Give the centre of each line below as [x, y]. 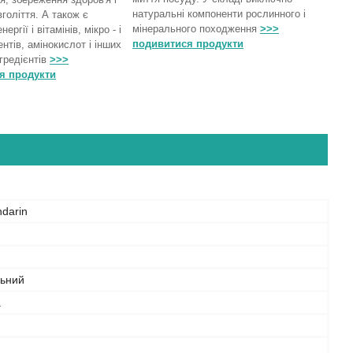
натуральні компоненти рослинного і [219, 14]
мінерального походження [196, 29]
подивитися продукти [188, 44]
